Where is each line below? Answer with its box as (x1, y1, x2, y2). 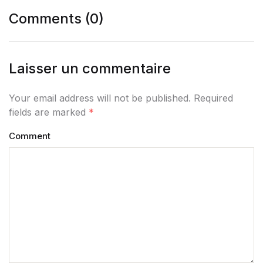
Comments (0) (9, 10, 104, 27)
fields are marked (9, 106, 89, 118)
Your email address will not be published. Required (9, 92, 233, 104)
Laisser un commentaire (9, 60, 171, 77)
